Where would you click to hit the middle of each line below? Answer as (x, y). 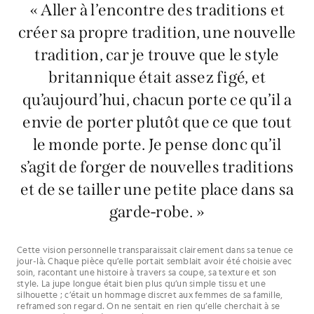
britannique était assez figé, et (157, 77)
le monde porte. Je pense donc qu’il (157, 145)
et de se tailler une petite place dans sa (157, 190)
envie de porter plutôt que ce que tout (157, 122)
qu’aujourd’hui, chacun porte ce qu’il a (157, 100)
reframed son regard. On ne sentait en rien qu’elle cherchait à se (149, 306)
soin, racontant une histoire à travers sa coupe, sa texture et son (147, 272)
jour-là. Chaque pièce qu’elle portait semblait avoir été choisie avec (155, 261)
